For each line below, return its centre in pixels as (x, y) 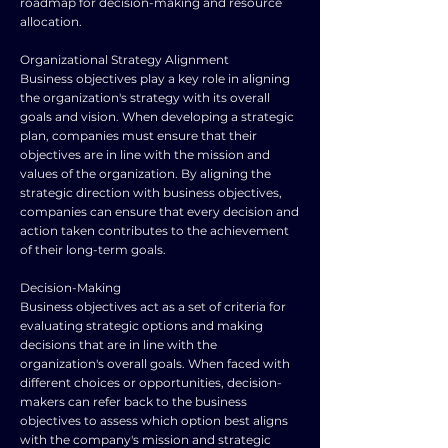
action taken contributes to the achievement (154, 230)
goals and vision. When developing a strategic (157, 116)
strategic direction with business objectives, (151, 192)
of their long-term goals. (93, 249)
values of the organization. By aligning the (145, 173)
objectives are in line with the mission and (145, 154)
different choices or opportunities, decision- (151, 382)
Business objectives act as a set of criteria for (153, 306)
